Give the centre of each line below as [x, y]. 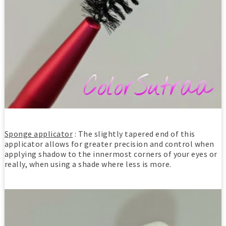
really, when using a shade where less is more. [88, 164]
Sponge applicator [39, 134]
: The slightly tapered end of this [134, 134]
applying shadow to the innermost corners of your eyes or [111, 154]
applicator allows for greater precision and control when [109, 144]
